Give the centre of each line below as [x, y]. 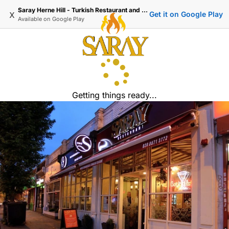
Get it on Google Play [186, 14]
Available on [35, 19]
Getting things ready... [114, 95]
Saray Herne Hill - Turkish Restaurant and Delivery [145, 10]
